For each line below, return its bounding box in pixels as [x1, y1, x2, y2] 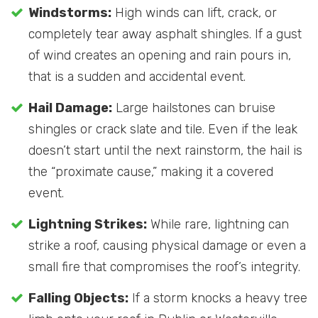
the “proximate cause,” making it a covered [28, 164, 273, 180]
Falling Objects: [28, 290, 128, 307]
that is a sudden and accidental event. [28, 69, 246, 85]
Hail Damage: [28, 100, 112, 116]
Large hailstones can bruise [112, 100, 275, 116]
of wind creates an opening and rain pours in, [28, 48, 291, 64]
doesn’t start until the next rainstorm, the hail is [28, 143, 302, 159]
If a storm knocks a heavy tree [128, 290, 307, 307]
